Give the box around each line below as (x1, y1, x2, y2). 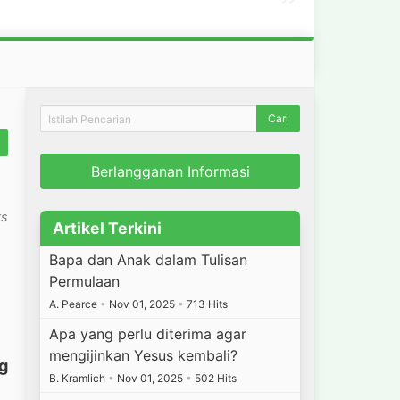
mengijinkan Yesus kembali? (49, 346, 238, 364)
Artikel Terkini (52, 218, 162, 237)
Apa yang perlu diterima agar (49, 324, 247, 343)
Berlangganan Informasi (90, 162, 250, 180)
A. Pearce (49, 297, 101, 312)
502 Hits (192, 371, 237, 385)
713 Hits (184, 297, 229, 312)
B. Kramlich (49, 371, 109, 385)
